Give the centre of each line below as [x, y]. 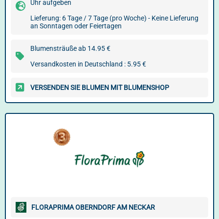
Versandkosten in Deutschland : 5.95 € [88, 64]
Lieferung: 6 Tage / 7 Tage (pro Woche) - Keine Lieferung [114, 18]
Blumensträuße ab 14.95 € [70, 48]
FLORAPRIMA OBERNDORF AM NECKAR [93, 207]
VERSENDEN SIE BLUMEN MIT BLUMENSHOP [100, 88]
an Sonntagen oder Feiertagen [76, 26]
